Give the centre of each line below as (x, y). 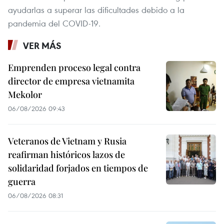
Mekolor (25, 94)
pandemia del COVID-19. (54, 23)
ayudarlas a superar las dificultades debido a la (96, 9)
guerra (22, 181)
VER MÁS (42, 45)
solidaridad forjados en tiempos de (78, 168)
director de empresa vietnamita (71, 81)
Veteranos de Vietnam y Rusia (67, 141)
